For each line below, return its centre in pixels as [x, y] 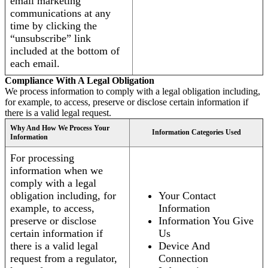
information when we [57, 171]
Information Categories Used [196, 133]
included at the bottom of [65, 51]
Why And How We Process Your [60, 128]
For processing [42, 158]
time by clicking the [54, 26]
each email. [35, 64]
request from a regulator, [64, 259]
